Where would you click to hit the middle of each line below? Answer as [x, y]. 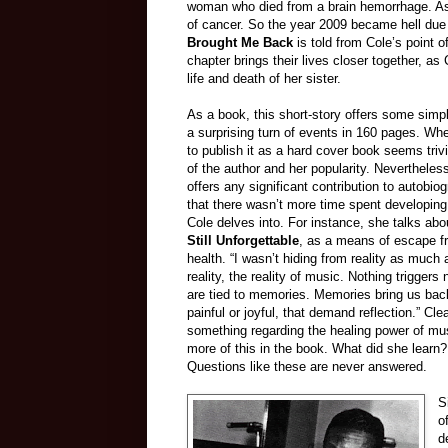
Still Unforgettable [243, 240]
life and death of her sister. [264, 78]
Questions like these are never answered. [307, 366]
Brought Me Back [240, 42]
